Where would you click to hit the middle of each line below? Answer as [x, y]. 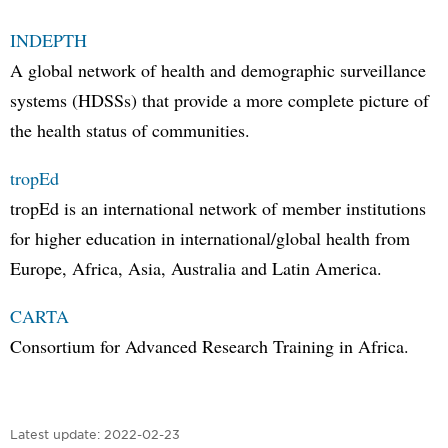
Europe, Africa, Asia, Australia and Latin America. [196, 268]
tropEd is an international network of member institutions [218, 208]
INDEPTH [48, 40]
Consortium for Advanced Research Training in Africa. [209, 346]
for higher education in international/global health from [210, 238]
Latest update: [55, 434]
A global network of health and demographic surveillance [218, 70]
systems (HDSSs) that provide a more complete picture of [219, 100]
